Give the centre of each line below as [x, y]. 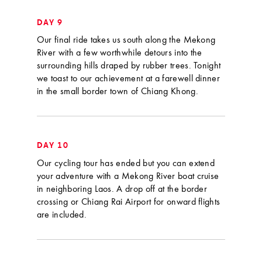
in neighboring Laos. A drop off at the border [122, 189]
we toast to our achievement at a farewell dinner [128, 79]
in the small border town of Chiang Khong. [117, 92]
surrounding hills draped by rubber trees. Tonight [129, 66]
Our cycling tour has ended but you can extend [126, 163]
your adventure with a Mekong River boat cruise [128, 176]
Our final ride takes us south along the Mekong [126, 41]
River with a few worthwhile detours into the [119, 54]
